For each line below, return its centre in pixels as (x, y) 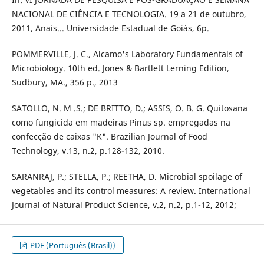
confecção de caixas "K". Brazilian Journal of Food (109, 137)
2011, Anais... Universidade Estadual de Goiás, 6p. (110, 28)
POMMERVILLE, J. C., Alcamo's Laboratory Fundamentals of (127, 54)
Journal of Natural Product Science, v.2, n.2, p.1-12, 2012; (124, 205)
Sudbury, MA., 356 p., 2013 (65, 82)
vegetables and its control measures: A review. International (131, 191)
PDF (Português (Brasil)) (72, 245)
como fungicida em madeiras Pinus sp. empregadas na (121, 123)
